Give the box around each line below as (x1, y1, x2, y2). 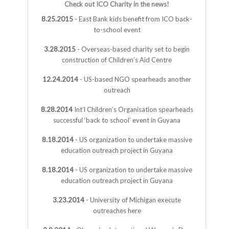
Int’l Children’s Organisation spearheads (72, 105, 193, 114)
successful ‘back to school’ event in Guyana (53, 116, 180, 125)
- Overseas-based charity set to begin (76, 45, 190, 54)
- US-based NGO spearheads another (78, 75, 191, 84)
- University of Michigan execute (84, 196, 181, 204)
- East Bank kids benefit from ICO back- (73, 15, 192, 24)
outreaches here (93, 207, 141, 215)
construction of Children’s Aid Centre (62, 56, 172, 64)
